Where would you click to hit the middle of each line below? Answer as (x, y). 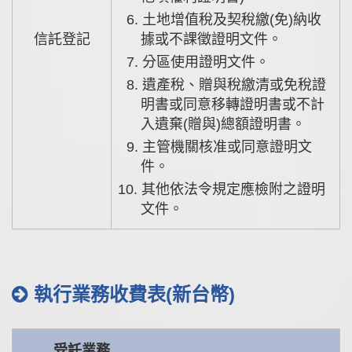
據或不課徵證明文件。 (212, 39)
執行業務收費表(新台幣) (132, 294)
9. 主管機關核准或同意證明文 (133, 147)
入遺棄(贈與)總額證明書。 (224, 124)
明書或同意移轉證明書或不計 (233, 104)
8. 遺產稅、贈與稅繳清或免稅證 (133, 84)
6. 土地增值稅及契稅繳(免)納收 (133, 19)
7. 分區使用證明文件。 (204, 62)
